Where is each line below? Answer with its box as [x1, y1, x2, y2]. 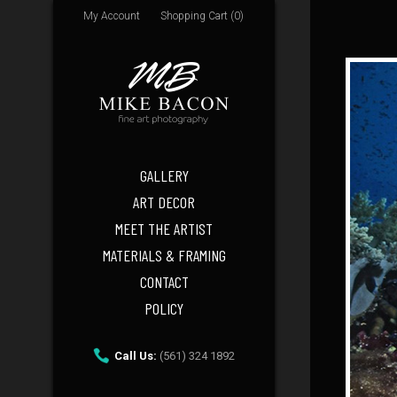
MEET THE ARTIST [115, 219, 213, 238]
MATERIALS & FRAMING [102, 245, 226, 265]
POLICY [144, 299, 183, 318]
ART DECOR [133, 192, 195, 212]
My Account [83, 10, 140, 22]
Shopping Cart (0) [160, 10, 244, 22]
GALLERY [139, 166, 189, 185]
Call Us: [114, 349, 157, 362]
